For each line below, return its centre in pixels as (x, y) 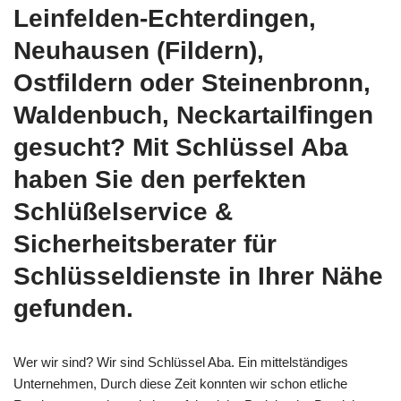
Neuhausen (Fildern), (139, 51)
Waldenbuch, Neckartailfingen (193, 115)
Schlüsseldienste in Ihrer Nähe (198, 277)
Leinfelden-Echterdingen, (165, 19)
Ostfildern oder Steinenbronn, (192, 83)
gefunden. (73, 309)
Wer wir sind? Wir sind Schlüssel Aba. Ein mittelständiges (181, 363)
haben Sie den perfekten (160, 180)
